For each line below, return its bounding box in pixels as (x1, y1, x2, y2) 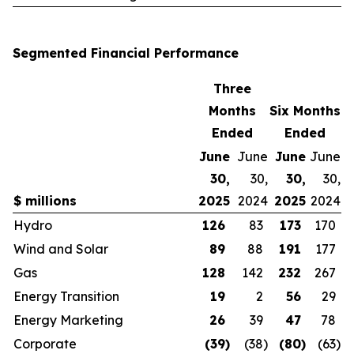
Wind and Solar (13, 241, 108, 257)
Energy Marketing (13, 312, 123, 328)
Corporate (13, 336, 77, 352)
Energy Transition (13, 288, 119, 304)
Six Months (269, 103, 341, 119)
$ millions (13, 193, 77, 209)
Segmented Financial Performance (13, 45, 239, 61)
